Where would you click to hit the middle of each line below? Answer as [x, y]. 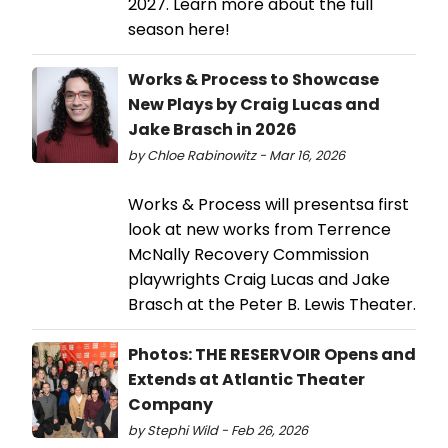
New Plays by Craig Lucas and [254, 105]
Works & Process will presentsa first [268, 205]
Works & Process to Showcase [253, 80]
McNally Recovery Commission [248, 255]
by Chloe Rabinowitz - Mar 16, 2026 [236, 156]
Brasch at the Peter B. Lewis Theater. [272, 305]
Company [170, 405]
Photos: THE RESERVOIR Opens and [272, 355]
